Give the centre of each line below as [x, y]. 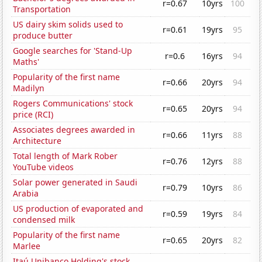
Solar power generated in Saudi [75, 182]
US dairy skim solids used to [68, 25]
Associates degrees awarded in [74, 130]
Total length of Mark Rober [65, 156]
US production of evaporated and [78, 209]
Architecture [37, 141]
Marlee [27, 246]
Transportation [42, 9]
